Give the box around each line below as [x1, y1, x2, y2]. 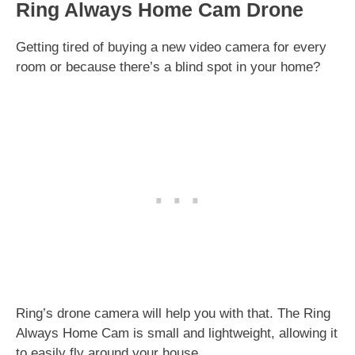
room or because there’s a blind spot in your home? [16, 59, 324, 74]
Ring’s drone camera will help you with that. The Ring [16, 305, 330, 321]
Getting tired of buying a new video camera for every [16, 40, 326, 55]
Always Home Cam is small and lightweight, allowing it [16, 325, 338, 341]
